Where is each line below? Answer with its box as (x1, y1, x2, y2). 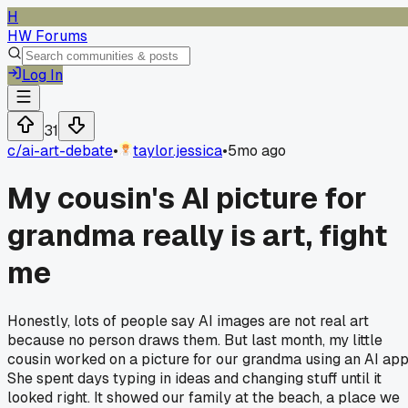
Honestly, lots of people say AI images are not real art (7, 311, 369, 331)
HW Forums (7, 26, 87, 46)
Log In (22, 66, 63, 85)
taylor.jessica (133, 141, 222, 160)
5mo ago (228, 141, 286, 160)
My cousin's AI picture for (7, 179, 367, 218)
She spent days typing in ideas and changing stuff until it (7, 368, 382, 388)
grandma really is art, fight (7, 217, 387, 255)
